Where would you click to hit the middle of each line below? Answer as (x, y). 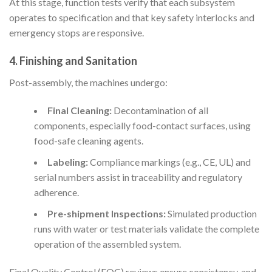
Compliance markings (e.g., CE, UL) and (169, 162)
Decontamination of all (160, 110)
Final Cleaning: (79, 110)
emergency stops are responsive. (76, 32)
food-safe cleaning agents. (88, 141)
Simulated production (211, 214)
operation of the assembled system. (107, 244)
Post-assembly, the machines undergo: (88, 83)
